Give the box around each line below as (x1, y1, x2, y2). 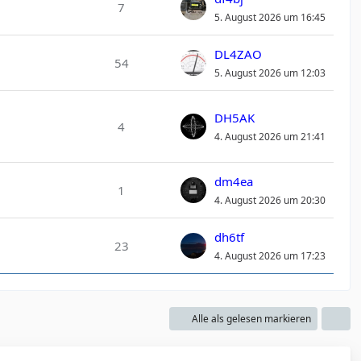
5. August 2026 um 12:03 (214, 66, 326, 80)
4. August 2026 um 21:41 (214, 130, 326, 143)
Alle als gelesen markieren (191, 312, 311, 326)
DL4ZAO (214, 46, 262, 62)
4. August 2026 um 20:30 (214, 193, 326, 207)
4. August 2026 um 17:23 (214, 249, 326, 263)
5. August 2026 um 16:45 (214, 10, 326, 24)
